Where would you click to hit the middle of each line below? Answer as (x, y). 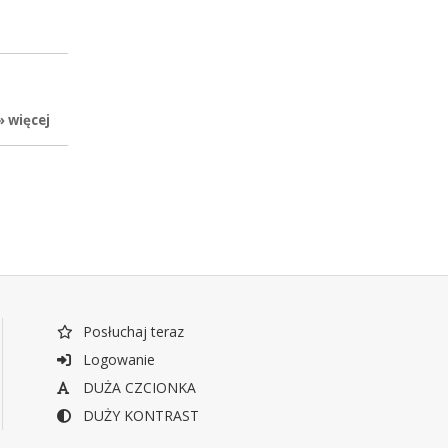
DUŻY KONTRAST (138, 416)
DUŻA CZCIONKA (137, 388)
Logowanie (116, 360)
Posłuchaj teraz (131, 332)
